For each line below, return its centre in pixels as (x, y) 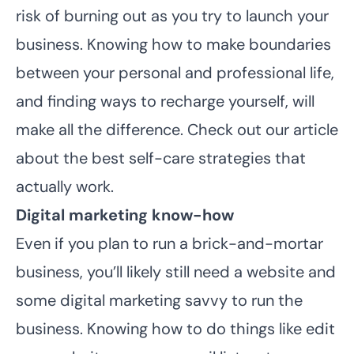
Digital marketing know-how (125, 215)
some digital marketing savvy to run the (159, 300)
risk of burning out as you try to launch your (172, 15)
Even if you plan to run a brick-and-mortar (169, 243)
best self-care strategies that (199, 158)
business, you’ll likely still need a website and (176, 271)
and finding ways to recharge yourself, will (165, 101)
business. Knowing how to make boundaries (173, 44)
